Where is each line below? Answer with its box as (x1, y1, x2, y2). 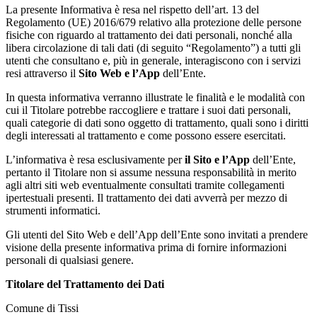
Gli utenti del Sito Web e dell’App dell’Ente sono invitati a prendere (6, 228, 308, 241)
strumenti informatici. (6, 204, 100, 217)
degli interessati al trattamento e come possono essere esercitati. (6, 129, 286, 142)
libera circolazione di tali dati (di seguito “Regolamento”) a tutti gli (6, 41, 301, 54)
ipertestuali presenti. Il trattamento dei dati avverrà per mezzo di (6, 191, 287, 204)
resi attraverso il (6, 67, 79, 79)
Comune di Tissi (6, 301, 79, 314)
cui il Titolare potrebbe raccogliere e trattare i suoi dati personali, (6, 103, 291, 116)
